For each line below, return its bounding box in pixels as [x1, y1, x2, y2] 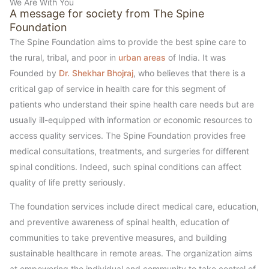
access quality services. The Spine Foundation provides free [10, 130, 246, 141]
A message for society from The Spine [10, 7, 204, 20]
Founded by [10, 67, 59, 78]
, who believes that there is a [133, 67, 246, 78]
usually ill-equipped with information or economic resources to [10, 114, 252, 125]
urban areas [116, 52, 166, 62]
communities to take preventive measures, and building [10, 232, 227, 243]
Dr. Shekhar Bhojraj [59, 67, 133, 78]
